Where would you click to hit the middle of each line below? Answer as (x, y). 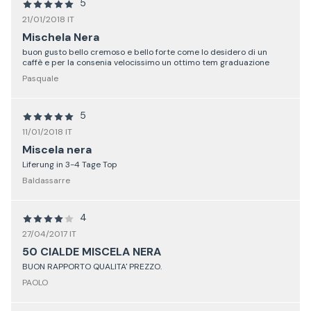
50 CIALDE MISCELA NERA (92, 252)
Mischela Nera (61, 37)
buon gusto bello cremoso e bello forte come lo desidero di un (145, 52)
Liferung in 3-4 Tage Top (70, 165)
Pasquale (40, 79)
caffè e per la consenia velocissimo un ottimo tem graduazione (146, 63)
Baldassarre (46, 181)
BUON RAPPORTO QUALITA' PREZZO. (92, 267)
